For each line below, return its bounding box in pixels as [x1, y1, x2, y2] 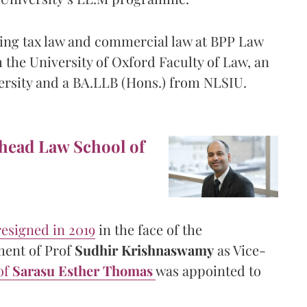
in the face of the [95, 219, 202, 238]
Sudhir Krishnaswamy [75, 240, 214, 259]
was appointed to [156, 260, 261, 280]
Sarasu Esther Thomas [12, 260, 153, 280]
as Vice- [214, 240, 266, 259]
